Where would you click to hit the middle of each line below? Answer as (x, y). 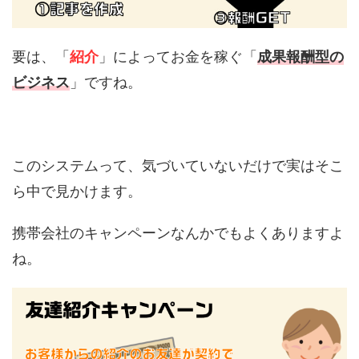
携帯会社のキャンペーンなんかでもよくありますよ (178, 232)
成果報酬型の (301, 56)
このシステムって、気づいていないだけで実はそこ (178, 165)
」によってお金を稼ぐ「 (178, 56)
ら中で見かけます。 (77, 191)
